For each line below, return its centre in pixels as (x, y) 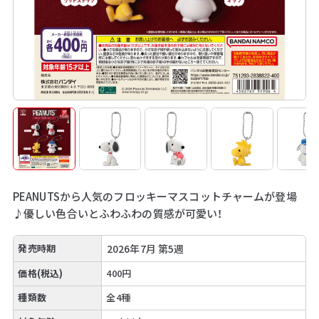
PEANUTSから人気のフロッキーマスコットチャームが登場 (155, 196)
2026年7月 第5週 (145, 248)
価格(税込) (41, 273)
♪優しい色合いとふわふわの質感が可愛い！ (117, 213)
